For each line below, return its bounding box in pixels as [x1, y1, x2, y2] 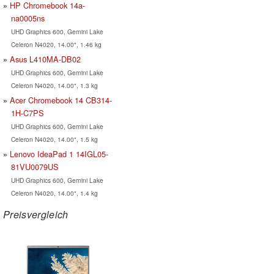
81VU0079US [10, 160, 59, 172]
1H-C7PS [10, 106, 44, 119]
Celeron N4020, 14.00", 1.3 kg [10, 80, 98, 90]
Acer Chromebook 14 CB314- [10, 94, 112, 106]
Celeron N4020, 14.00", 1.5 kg [10, 134, 98, 144]
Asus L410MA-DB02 [10, 53, 81, 65]
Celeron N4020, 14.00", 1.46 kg [10, 39, 102, 49]
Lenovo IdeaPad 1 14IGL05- [10, 147, 108, 160]
